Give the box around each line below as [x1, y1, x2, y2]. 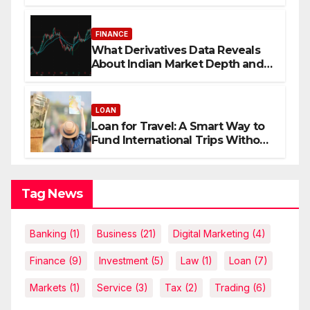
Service [97, 282, 132, 294]
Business [97, 228, 137, 240]
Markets [30, 282, 66, 294]
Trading [215, 282, 250, 294]
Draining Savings [91, 147, 184, 161]
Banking [30, 228, 66, 240]
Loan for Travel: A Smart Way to [91, 119, 265, 133]
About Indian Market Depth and [91, 57, 264, 71]
